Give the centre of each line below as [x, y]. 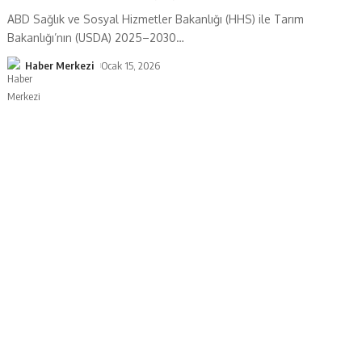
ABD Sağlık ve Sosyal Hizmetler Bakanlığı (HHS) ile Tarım [156, 19]
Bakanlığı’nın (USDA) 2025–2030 [92, 37]
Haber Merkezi [60, 65]
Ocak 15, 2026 [131, 65]
